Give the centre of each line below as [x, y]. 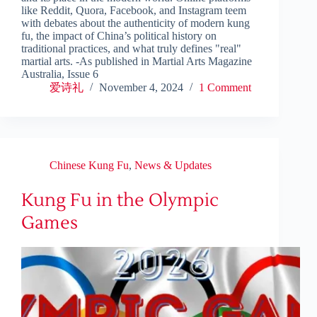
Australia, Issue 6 [60, 74]
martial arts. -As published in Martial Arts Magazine [137, 62]
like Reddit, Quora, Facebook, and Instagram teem [134, 11]
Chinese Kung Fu [89, 166]
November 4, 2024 [141, 88]
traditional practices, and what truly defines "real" [131, 49]
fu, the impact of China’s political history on [119, 36]
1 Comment [225, 88]
